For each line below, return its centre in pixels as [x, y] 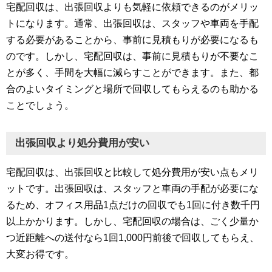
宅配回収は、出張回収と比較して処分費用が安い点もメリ [132, 172]
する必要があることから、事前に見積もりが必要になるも [132, 40]
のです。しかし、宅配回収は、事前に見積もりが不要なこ [132, 56]
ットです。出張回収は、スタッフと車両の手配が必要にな [132, 189]
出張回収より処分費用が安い [82, 143]
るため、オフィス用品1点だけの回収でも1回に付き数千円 [133, 205]
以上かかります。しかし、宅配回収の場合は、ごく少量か [132, 222]
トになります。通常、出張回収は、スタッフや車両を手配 [132, 24]
